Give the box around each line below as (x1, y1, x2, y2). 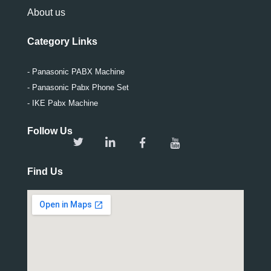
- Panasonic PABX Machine (27, 67, 125, 77)
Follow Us (27, 126, 73, 137)
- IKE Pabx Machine (27, 99, 98, 108)
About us (27, 7, 65, 18)
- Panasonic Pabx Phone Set (27, 83, 129, 93)
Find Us (27, 166, 63, 177)
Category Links (27, 36, 97, 47)
